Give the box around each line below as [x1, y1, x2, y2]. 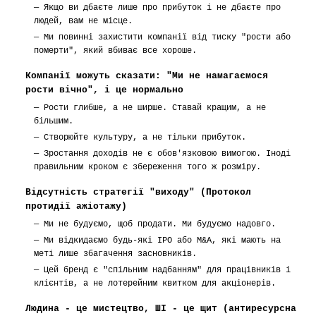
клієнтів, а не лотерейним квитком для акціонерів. [34, 279, 276, 288]
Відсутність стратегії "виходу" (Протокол [25, 187, 251, 197]
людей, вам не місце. [34, 16, 133, 26]
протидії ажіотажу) [25, 201, 127, 212]
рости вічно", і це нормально [25, 85, 183, 95]
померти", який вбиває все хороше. [34, 46, 197, 56]
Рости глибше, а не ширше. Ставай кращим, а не [44, 103, 266, 113]
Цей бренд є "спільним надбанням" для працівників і [44, 265, 291, 275]
